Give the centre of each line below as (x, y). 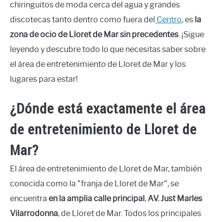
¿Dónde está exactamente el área (108, 108)
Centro (168, 19)
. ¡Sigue (191, 34)
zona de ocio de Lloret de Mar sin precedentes (94, 34)
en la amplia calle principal (97, 198)
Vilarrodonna (34, 213)
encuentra (29, 198)
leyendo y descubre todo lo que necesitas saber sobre (108, 49)
